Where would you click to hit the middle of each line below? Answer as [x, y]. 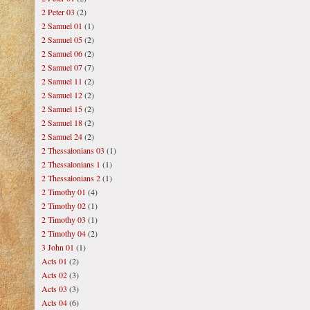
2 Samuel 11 [62, 81]
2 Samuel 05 [62, 39]
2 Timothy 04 [64, 233]
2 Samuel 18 [62, 122]
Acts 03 [54, 289]
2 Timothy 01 [64, 192]
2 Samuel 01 [62, 26]
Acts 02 [54, 275]
